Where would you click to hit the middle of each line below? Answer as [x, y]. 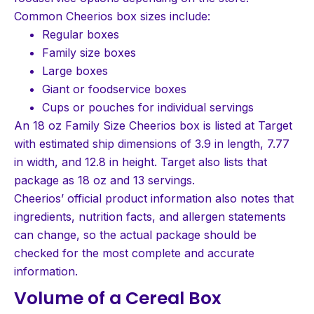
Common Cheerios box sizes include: [112, 16]
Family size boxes [89, 52]
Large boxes [75, 70]
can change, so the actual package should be [135, 234]
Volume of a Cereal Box [118, 298]
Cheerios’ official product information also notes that [154, 198]
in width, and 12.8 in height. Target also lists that [141, 162]
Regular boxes [81, 34]
